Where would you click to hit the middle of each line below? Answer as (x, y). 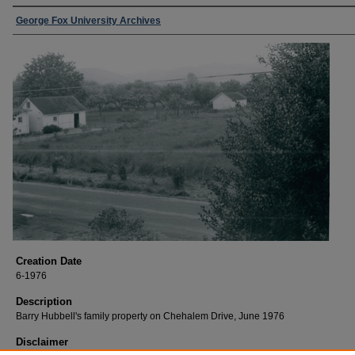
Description (44, 302)
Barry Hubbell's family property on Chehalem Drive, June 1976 (150, 316)
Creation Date (49, 261)
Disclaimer (42, 342)
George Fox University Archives (88, 21)
